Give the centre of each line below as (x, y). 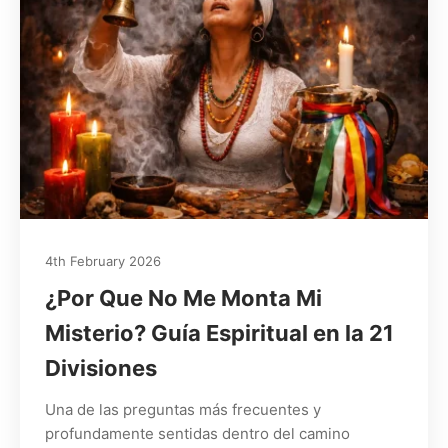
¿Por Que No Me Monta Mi (183, 297)
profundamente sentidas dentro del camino (197, 433)
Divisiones (101, 367)
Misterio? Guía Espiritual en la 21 (219, 332)
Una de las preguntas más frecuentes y (183, 409)
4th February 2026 (103, 260)
